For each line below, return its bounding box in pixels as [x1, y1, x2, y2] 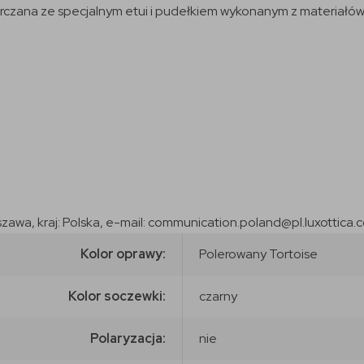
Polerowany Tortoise [199, 245, 318, 262]
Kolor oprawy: [80, 245, 166, 262]
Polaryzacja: [90, 329, 166, 347]
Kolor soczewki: [68, 287, 166, 305]
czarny [199, 287, 237, 305]
